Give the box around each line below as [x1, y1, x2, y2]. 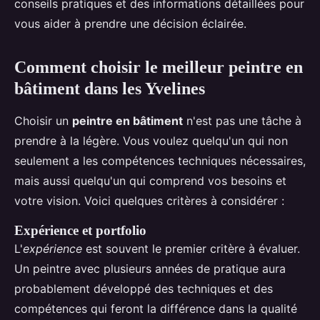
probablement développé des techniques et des [14, 281, 273, 296]
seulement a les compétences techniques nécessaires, [14, 154, 306, 169]
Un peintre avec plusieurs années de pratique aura [14, 261, 286, 276]
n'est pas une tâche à [183, 114, 301, 129]
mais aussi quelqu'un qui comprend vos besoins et [14, 174, 286, 189]
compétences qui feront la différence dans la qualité [14, 301, 297, 316]
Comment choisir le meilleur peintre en [14, 58, 303, 77]
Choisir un [14, 114, 72, 129]
